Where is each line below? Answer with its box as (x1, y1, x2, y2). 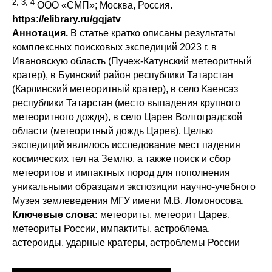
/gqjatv (90, 13, 121, 24)
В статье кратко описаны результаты (68, 27, 236, 38)
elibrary (44, 13, 78, 24)
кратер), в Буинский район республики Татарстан (12, 69, 233, 80)
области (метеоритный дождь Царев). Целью (12, 125, 213, 136)
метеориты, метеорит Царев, (98, 209, 230, 220)
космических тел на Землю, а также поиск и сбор (12, 153, 231, 164)
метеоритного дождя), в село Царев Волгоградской (12, 111, 242, 122)
